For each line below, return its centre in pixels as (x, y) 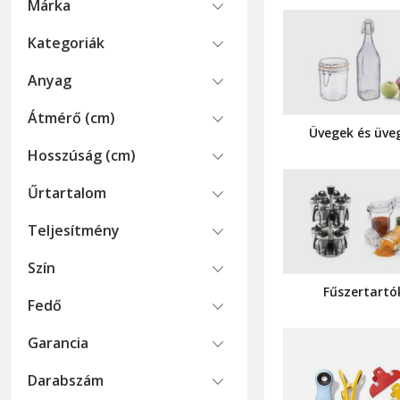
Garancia (58, 343)
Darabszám (66, 380)
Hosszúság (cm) (82, 155)
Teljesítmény (74, 230)
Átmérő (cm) (72, 118)
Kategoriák (67, 43)
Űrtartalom (67, 193)
